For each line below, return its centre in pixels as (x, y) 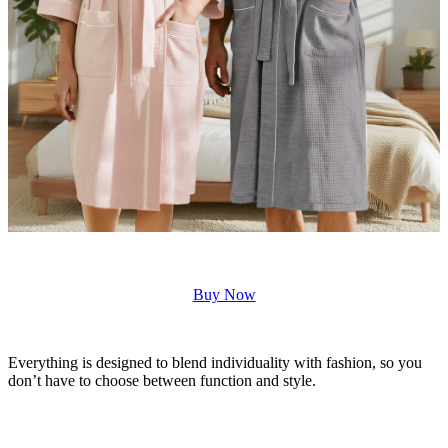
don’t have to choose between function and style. (162, 381)
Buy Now (224, 295)
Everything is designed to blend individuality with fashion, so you (215, 363)
